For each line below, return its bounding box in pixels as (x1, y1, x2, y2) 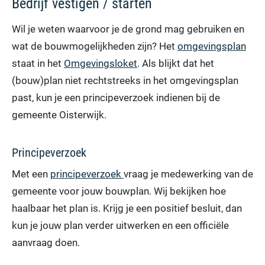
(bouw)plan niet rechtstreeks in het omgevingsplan (12, 74, 238, 86)
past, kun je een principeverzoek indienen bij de (12, 91, 220, 104)
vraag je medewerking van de (124, 167, 253, 180)
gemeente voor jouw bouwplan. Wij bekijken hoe (12, 185, 226, 197)
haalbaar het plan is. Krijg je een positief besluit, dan (12, 202, 242, 214)
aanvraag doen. (12, 236, 80, 248)
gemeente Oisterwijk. (12, 108, 106, 121)
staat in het (12, 57, 64, 69)
